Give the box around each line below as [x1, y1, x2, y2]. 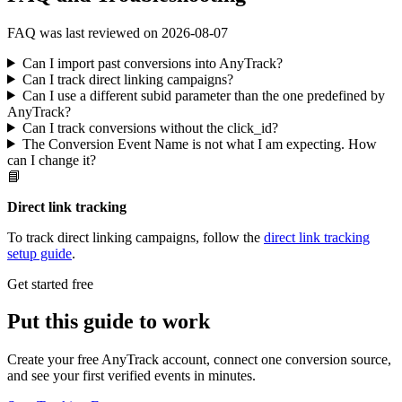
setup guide [7, 245, 72, 261]
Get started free [7, 275, 93, 292]
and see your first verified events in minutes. [7, 368, 256, 384]
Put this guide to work [7, 310, 210, 334]
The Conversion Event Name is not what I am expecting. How [22, 135, 377, 152]
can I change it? [7, 152, 96, 168]
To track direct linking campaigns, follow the [7, 229, 264, 245]
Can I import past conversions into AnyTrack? [22, 55, 283, 71]
